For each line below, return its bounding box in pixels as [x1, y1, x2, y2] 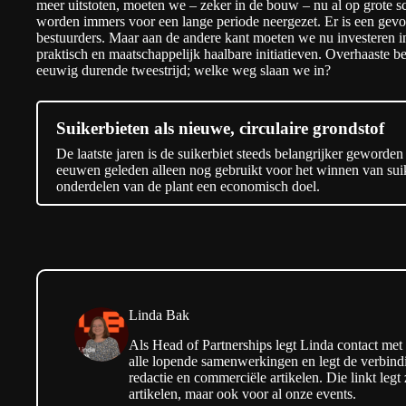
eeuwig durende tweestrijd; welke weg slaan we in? [36, 63, 331, 79]
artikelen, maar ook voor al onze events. [129, 386, 356, 402]
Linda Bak [129, 307, 189, 324]
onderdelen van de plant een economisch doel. [56, 179, 320, 195]
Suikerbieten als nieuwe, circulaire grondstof [56, 119, 384, 139]
